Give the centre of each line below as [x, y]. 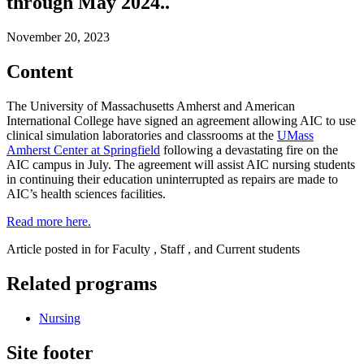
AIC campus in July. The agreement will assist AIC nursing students [181, 164]
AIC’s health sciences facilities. [86, 193]
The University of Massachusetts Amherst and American [151, 106]
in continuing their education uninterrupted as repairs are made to [172, 179]
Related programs [82, 283]
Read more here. [49, 221]
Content [40, 72]
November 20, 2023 [58, 37]
